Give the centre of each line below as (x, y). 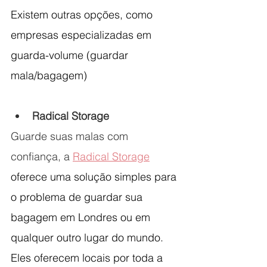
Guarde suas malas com (71, 136)
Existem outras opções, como (83, 15)
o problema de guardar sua (78, 197)
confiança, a (42, 157)
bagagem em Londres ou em (82, 218)
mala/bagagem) (49, 76)
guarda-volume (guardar (71, 55)
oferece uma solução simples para (95, 177)
